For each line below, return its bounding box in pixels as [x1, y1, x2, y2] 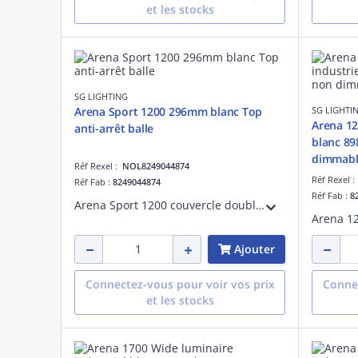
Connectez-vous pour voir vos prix [85, 276, 275, 292]
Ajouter [234, 241, 275, 257]
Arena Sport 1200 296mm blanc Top [74, 103, 262, 119]
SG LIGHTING [74, 89, 128, 102]
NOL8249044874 [122, 159, 189, 172]
